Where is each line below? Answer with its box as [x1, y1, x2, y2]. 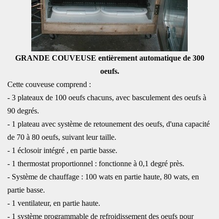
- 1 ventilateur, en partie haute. [7, 199, 100, 207]
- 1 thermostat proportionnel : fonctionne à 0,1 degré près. [7, 159, 184, 168]
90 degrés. [7, 107, 39, 115]
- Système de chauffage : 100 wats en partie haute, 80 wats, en [7, 173, 199, 181]
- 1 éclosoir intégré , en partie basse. [7, 146, 117, 154]
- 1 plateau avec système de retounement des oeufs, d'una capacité [7, 120, 210, 128]
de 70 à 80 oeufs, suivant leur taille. [7, 133, 116, 141]
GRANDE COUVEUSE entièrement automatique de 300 [15, 54, 204, 62]
